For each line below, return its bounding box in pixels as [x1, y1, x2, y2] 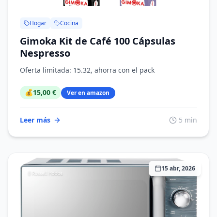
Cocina [60, 19, 78, 27]
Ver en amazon [67, 89, 109, 97]
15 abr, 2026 [161, 164, 195, 172]
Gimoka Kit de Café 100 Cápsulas [20, 34, 175, 47]
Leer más [20, 115, 50, 124]
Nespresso [20, 46, 70, 60]
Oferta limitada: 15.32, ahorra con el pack [20, 65, 155, 75]
